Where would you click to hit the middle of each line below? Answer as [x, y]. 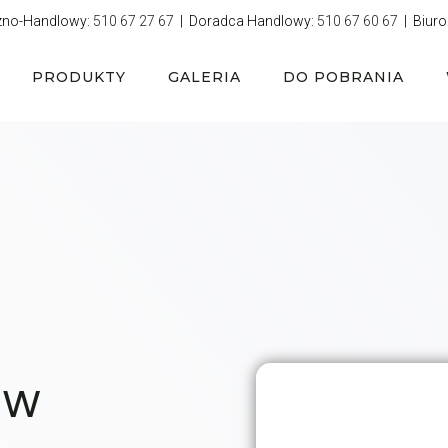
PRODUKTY [79, 77]
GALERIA [204, 77]
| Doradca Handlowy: [245, 21]
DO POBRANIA [343, 77]
